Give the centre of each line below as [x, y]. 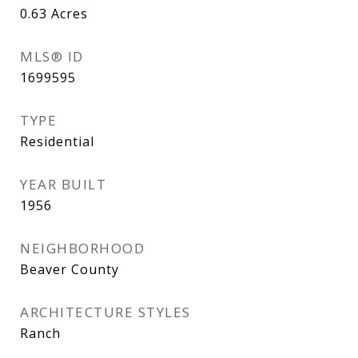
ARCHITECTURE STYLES [105, 312]
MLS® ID [52, 56]
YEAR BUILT [63, 184]
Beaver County [70, 269]
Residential [57, 141]
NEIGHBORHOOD [82, 248]
